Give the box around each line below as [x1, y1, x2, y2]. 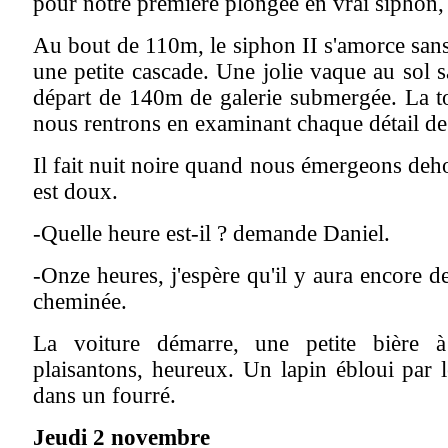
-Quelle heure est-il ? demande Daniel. [33, 221, 390, 246]
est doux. [33, 179, 118, 204]
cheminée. [33, 289, 127, 314]
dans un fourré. [33, 383, 176, 408]
